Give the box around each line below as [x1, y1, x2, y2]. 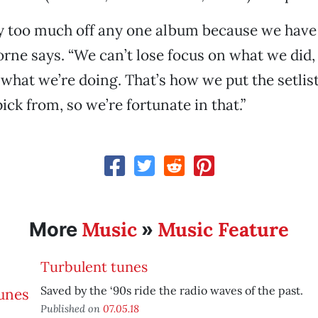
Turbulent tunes [40, 258, 148, 275]
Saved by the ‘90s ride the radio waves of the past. [40, 283, 303, 297]
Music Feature [157, 217, 289, 241]
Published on [40, 302, 103, 315]
